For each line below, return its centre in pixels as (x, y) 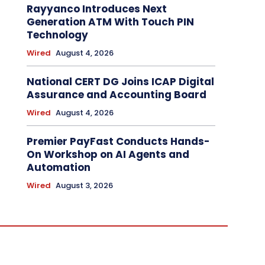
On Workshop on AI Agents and (108, 155)
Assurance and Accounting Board (116, 95)
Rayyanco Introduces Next (96, 9)
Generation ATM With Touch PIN (110, 22)
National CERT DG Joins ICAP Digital (120, 82)
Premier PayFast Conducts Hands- (118, 142)
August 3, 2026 (84, 186)
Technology (57, 35)
